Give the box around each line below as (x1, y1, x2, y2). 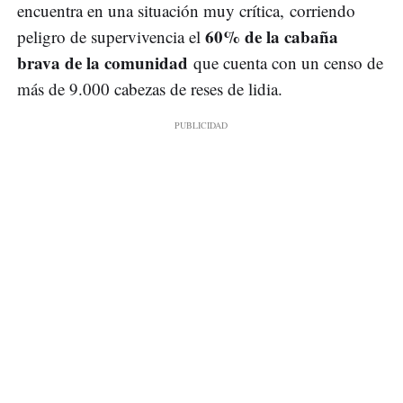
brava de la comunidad (17, 50, 193, 76)
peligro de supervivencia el (17, 25, 205, 49)
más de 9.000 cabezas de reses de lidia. (17, 77, 282, 101)
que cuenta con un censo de (193, 51, 383, 75)
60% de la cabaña (205, 24, 338, 49)
